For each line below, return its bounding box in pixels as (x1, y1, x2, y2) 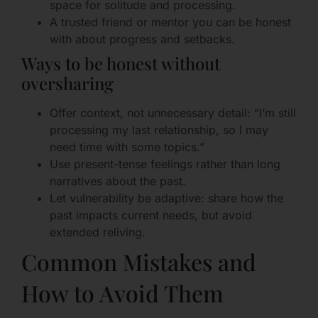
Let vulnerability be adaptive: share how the (50, 190, 283, 205)
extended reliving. (50, 224, 146, 239)
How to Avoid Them (21, 277, 224, 308)
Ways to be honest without (21, 51, 220, 75)
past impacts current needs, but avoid (50, 207, 252, 222)
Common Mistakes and (21, 246, 256, 277)
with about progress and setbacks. (50, 31, 235, 46)
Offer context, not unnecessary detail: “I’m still (50, 105, 296, 120)
